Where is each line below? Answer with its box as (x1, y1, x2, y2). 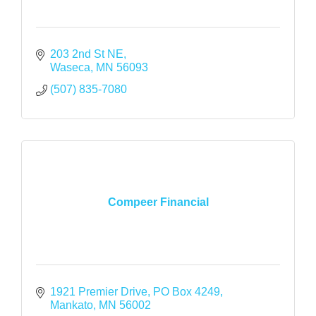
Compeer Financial (107, 196, 209, 209)
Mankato (50, 298, 93, 311)
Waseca (50, 61, 90, 73)
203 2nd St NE (50, 47, 123, 60)
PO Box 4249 (153, 285, 220, 298)
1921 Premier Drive (50, 285, 147, 298)
